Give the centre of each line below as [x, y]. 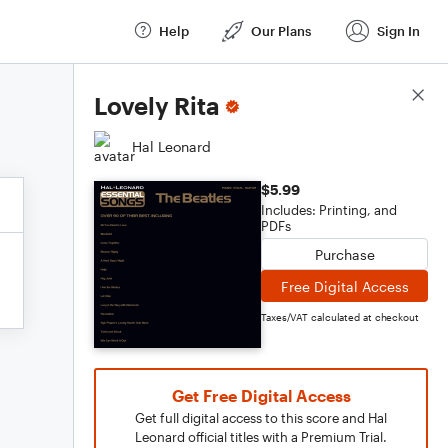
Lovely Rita [157, 105]
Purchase [344, 254]
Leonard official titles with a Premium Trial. [261, 437]
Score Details [383, 96]
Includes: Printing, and [329, 210]
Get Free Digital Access [261, 395]
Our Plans [281, 30]
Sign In [398, 30]
